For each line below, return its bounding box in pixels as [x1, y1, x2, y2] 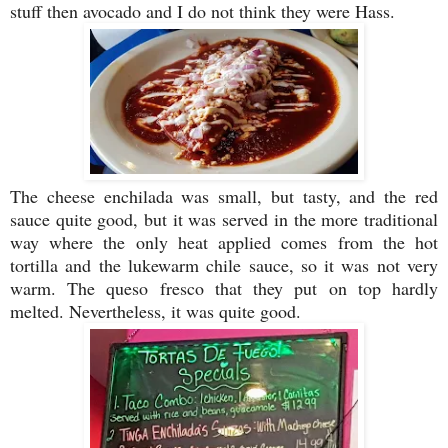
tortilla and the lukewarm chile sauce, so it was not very [10, 253, 438, 278]
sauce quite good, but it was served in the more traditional [10, 207, 438, 232]
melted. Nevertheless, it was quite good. [10, 299, 301, 324]
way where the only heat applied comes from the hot [10, 230, 438, 255]
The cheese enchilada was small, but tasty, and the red [10, 184, 438, 209]
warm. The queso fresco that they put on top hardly [10, 276, 438, 301]
